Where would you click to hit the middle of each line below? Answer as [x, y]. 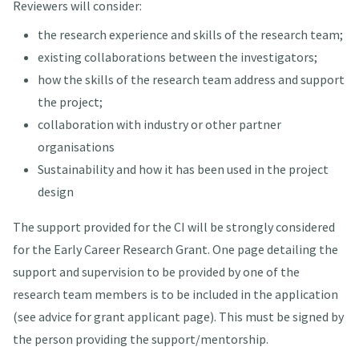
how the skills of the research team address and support [191, 80]
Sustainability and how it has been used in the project [183, 169]
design [55, 192]
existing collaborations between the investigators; [177, 57]
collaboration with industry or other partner [159, 125]
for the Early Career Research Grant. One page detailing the [175, 250]
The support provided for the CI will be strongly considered [173, 227]
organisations [76, 147]
